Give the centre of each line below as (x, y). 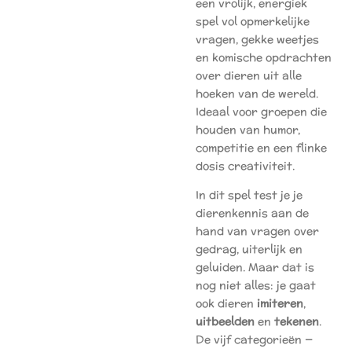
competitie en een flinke (261, 148)
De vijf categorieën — (254, 339)
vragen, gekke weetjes (257, 39)
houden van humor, (248, 130)
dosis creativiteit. (245, 166)
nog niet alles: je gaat (256, 285)
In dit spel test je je (249, 195)
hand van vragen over (257, 231)
